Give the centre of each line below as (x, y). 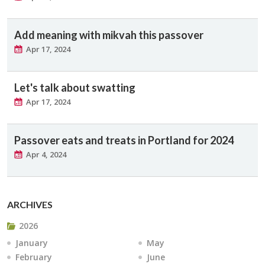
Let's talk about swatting (75, 88)
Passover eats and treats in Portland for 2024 (124, 140)
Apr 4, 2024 (46, 154)
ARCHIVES (30, 204)
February (34, 257)
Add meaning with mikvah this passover (109, 35)
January (32, 243)
